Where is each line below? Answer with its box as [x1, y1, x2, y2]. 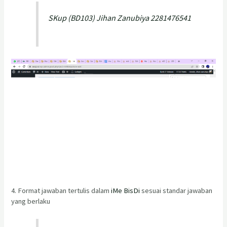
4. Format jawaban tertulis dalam [11, 185, 111, 195]
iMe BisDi [111, 185, 140, 195]
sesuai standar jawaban [140, 185, 213, 195]
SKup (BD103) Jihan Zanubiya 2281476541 [48, 12, 191, 23]
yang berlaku [11, 196, 51, 206]
